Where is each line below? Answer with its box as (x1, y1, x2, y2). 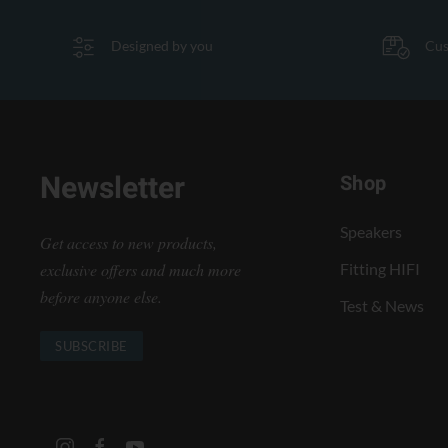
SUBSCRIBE (55, 337, 128, 354)
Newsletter (40, 167, 185, 211)
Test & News (340, 296, 425, 315)
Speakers (340, 222, 403, 241)
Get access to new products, (40, 232, 217, 253)
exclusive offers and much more (40, 259, 241, 280)
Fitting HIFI (340, 259, 421, 278)
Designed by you (111, 37, 213, 55)
